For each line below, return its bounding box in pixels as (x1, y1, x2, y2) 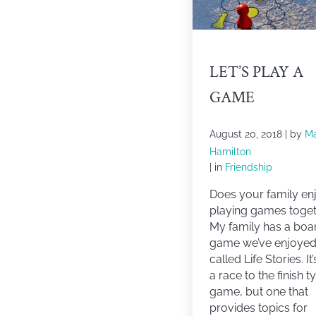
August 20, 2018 (209, 127, 282, 140)
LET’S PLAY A (209, 61, 303, 83)
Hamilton (209, 145, 251, 157)
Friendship (225, 161, 272, 174)
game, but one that (209, 285, 308, 299)
